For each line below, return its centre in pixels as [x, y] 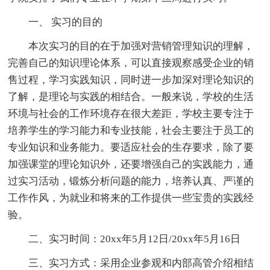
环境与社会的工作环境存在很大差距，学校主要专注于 [131, 113]
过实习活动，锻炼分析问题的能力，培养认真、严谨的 [131, 181]
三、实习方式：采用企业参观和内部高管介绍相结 [141, 263]
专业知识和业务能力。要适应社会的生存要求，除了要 [131, 147]
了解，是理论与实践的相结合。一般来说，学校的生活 [131, 96]
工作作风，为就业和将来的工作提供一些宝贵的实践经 [131, 198]
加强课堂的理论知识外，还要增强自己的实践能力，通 [131, 164]
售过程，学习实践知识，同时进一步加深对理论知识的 [131, 80]
